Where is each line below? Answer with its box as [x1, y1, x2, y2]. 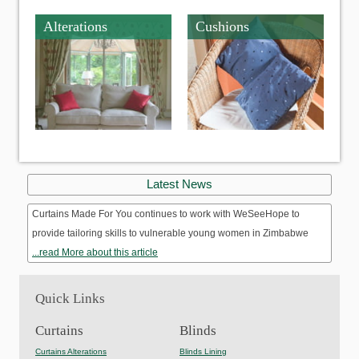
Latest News [147, 177, 212, 191]
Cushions [196, 18, 249, 34]
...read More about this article [32, 248, 158, 257]
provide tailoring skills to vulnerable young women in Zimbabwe [32, 228, 309, 238]
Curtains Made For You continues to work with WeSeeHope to [32, 209, 300, 219]
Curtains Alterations [35, 347, 107, 356]
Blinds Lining [179, 347, 227, 356]
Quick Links [35, 291, 105, 306]
